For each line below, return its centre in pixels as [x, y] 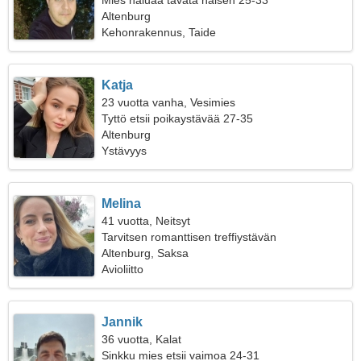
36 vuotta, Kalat [142, 339]
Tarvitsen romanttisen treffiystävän [189, 237]
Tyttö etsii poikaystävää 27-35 [178, 118]
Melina [122, 203]
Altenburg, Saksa [145, 253]
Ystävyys [124, 151]
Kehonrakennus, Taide [159, 32]
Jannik [122, 322]
